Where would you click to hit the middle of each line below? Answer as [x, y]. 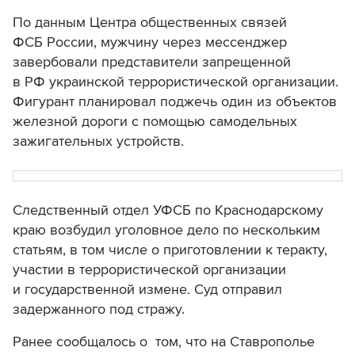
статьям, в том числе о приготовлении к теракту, [170, 250]
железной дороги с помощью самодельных [155, 122]
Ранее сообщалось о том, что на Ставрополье [164, 342]
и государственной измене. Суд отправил [147, 290]
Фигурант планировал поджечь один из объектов [175, 102]
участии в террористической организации [149, 270]
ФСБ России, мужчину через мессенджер [150, 42]
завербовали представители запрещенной [152, 62]
